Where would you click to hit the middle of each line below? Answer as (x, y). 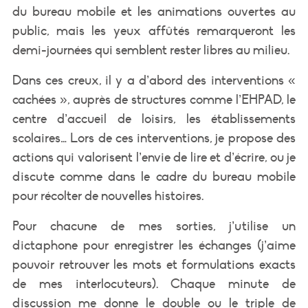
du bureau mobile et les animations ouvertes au (154, 11)
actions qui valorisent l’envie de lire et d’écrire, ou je (154, 157)
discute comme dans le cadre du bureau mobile (154, 176)
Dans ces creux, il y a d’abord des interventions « (154, 80)
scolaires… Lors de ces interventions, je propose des (154, 138)
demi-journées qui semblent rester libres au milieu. (151, 50)
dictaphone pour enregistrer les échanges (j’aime (154, 245)
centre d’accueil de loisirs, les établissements (154, 119)
